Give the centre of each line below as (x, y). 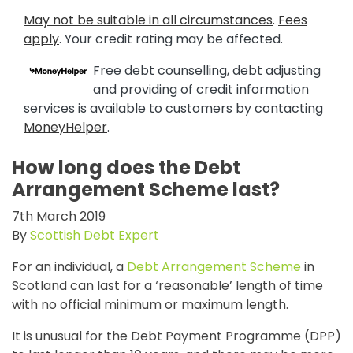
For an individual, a (69, 267)
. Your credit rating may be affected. (171, 39)
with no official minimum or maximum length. (150, 305)
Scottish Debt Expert (95, 235)
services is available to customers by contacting (173, 108)
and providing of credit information (201, 89)
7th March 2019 (59, 216)
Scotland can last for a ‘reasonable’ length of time (167, 286)
